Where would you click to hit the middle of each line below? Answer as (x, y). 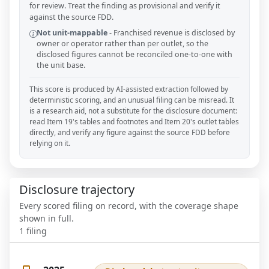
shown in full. (47, 219)
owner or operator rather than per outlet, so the (122, 44)
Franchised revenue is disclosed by (174, 33)
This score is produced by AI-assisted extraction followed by (129, 89)
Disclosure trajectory (77, 190)
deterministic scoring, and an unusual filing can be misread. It (132, 100)
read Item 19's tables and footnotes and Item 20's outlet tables (134, 122)
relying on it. (50, 143)
